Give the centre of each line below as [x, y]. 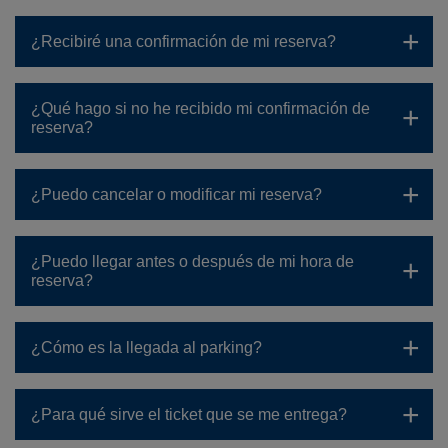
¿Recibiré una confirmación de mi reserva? [183, 41]
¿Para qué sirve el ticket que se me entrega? [189, 414]
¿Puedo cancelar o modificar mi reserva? [176, 194]
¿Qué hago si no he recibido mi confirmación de [200, 108]
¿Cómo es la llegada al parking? [146, 347]
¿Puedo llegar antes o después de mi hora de [192, 261]
